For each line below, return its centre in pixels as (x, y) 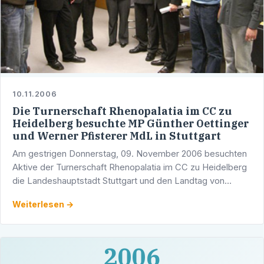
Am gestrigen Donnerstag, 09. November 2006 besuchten (130, 154)
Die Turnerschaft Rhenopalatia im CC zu (122, 111)
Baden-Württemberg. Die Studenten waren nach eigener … (131, 195)
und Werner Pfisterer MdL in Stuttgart (117, 136)
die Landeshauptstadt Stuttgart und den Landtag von (118, 181)
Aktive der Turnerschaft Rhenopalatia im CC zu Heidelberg (130, 168)
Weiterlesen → (43, 204)
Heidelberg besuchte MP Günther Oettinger (131, 123)
